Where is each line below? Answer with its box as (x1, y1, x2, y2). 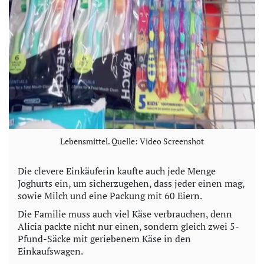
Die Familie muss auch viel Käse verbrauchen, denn (18, 207, 232, 221)
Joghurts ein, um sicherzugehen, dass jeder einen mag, (18, 177, 245, 190)
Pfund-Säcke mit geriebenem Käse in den (18, 232, 191, 246)
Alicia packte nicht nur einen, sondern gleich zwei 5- (18, 220, 239, 233)
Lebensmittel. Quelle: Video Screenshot (60, 136, 204, 147)
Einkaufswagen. (18, 245, 83, 258)
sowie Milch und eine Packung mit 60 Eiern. (18, 189, 202, 203)
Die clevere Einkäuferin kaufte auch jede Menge (18, 164, 216, 178)
